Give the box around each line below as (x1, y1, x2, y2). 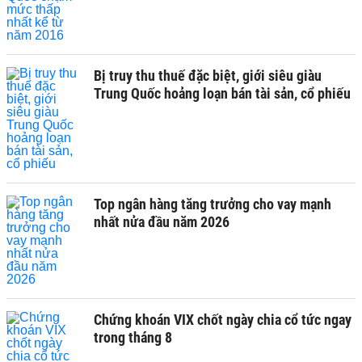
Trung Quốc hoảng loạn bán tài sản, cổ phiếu (94, 85, 351, 102)
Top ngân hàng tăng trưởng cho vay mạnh (94, 196, 331, 213)
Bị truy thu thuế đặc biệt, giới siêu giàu (94, 67, 322, 84)
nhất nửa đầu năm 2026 (94, 213, 229, 230)
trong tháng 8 (94, 329, 172, 346)
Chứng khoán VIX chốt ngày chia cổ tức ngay (94, 311, 351, 328)
